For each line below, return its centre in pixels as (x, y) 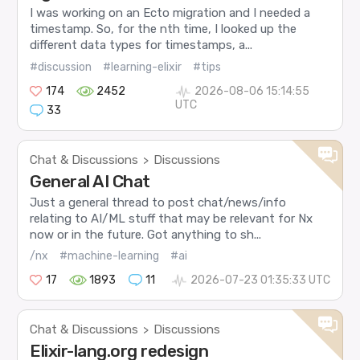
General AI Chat (90, 181)
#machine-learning (110, 256)
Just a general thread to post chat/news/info (158, 202)
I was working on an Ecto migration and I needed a (170, 13)
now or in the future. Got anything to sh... (146, 234)
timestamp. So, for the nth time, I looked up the (164, 29)
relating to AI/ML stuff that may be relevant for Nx (172, 218)
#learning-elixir (143, 67)
